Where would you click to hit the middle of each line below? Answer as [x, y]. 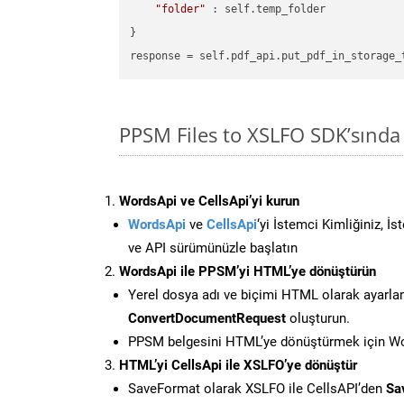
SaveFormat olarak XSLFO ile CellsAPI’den [257, 388]
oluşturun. [318, 318]
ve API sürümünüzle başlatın [213, 248]
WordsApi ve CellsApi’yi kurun [209, 201]
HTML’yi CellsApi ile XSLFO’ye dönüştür [238, 365]
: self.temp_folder [266, 9]
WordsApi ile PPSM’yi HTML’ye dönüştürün [248, 271]
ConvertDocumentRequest [207, 318]
